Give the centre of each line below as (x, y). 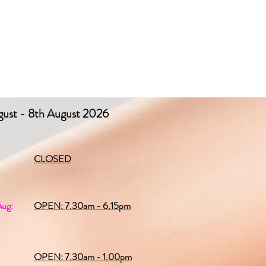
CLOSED (53, 159)
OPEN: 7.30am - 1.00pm (83, 257)
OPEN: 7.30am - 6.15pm (82, 206)
